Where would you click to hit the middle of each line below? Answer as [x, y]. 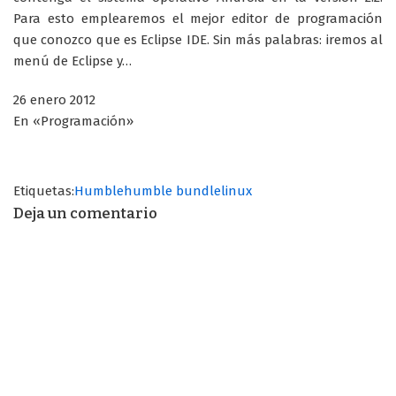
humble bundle [172, 191]
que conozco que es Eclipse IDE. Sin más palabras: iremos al [198, 40]
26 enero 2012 [54, 100]
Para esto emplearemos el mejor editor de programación [198, 19]
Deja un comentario [85, 214]
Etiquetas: [44, 191]
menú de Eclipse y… [72, 61]
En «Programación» [73, 122]
